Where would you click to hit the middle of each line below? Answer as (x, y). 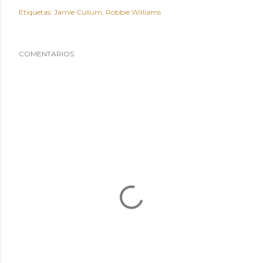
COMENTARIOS (46, 54)
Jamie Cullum (78, 12)
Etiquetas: (36, 12)
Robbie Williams (133, 12)
